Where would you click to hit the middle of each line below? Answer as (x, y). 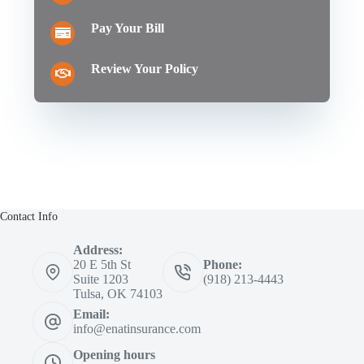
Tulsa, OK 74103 (118, 294)
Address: (98, 250)
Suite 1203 (101, 279)
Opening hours (114, 355)
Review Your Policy (145, 69)
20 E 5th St (102, 265)
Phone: (223, 265)
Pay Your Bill (128, 28)
